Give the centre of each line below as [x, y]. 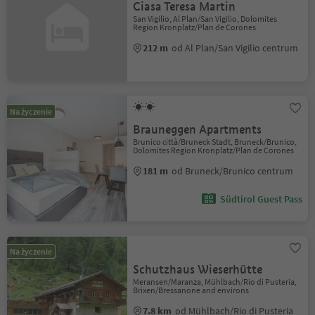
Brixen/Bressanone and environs [191, 290]
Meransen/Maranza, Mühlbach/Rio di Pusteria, [215, 282]
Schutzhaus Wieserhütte [198, 270]
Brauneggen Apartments [198, 130]
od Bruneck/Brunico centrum [233, 171]
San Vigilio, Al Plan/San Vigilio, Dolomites [205, 19]
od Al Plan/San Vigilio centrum [235, 48]
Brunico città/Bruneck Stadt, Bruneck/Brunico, [215, 142]
